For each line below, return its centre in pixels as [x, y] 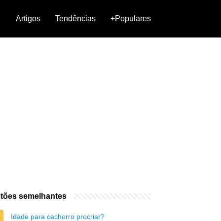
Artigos [28, 18]
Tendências [75, 18]
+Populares [131, 18]
